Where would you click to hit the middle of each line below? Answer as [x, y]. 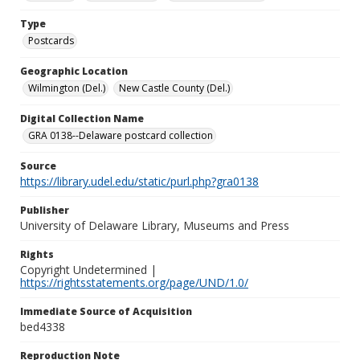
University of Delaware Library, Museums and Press [155, 225]
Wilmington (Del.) [67, 88]
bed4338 [43, 327]
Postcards [51, 41]
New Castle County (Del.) [174, 88]
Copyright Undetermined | [88, 270]
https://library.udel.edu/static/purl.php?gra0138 [139, 181]
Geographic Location [74, 71]
